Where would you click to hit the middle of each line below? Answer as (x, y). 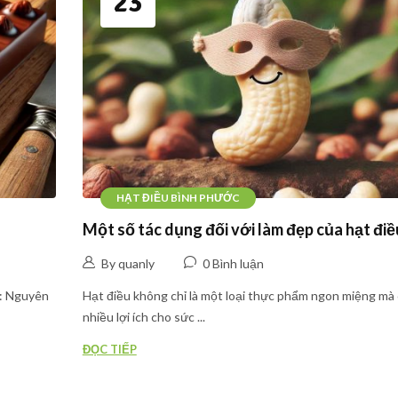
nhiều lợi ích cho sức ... (143, 316)
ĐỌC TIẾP (109, 349)
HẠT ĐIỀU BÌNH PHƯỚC (178, 198)
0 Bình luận (233, 263)
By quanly (127, 263)
